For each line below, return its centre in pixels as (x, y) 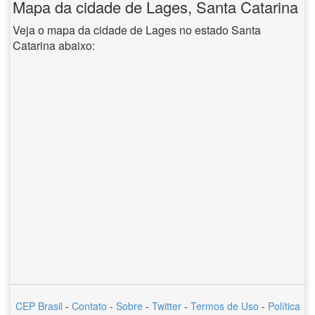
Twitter (166, 306)
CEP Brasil (39, 306)
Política (284, 306)
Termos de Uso (224, 306)
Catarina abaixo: (54, 45)
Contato (89, 306)
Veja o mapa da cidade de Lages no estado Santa (137, 30)
